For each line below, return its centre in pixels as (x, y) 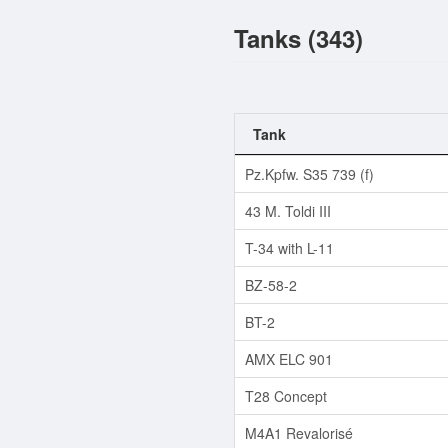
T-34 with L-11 (289, 247)
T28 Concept (286, 395)
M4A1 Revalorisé (299, 432)
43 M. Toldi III (288, 210)
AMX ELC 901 (289, 358)
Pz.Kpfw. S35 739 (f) (309, 173)
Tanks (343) (298, 37)
